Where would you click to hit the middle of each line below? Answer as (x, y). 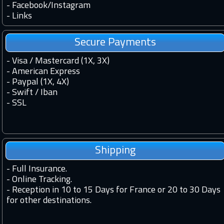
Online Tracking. (42, 180)
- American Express (43, 72)
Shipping (115, 151)
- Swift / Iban (32, 93)
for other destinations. (49, 201)
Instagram (71, 6)
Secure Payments (115, 43)
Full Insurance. (39, 169)
